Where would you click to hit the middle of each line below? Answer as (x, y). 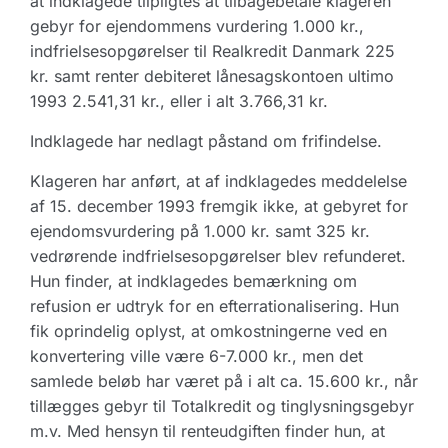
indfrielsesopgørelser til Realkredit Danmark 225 (212, 51)
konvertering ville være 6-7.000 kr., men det (196, 356)
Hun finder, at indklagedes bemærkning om (193, 281)
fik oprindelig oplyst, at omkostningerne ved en (208, 331)
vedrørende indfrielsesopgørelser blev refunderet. (218, 256)
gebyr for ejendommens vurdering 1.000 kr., (197, 26)
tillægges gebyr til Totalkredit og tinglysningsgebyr (222, 406)
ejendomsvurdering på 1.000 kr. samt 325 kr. (200, 231)
